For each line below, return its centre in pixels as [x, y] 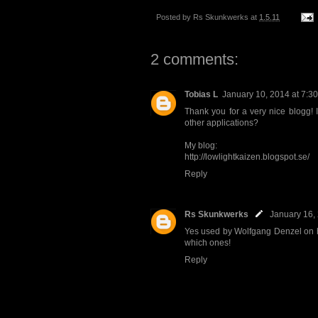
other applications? [221, 123]
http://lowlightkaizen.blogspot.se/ [247, 157]
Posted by [175, 17]
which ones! [208, 243]
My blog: [201, 146]
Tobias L [201, 95]
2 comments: [194, 60]
